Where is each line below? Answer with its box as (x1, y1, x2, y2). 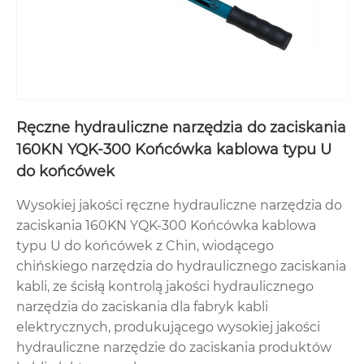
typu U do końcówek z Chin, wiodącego (16, 237, 274, 253)
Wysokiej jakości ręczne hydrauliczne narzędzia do (16, 197, 342, 213)
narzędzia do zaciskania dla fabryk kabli (16, 298, 268, 314)
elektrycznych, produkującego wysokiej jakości (16, 318, 320, 335)
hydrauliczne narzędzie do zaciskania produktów (16, 339, 331, 355)
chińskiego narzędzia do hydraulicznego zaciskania (16, 258, 346, 274)
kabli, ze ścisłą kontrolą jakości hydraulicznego (16, 278, 314, 294)
